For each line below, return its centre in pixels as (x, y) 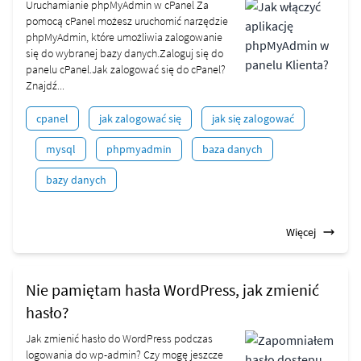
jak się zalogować (253, 118)
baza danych (232, 149)
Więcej (301, 232)
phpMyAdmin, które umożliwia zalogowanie (124, 37)
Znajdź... (45, 85)
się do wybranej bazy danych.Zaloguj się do (124, 53)
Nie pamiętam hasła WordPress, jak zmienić (172, 290)
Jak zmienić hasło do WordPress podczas (119, 338)
